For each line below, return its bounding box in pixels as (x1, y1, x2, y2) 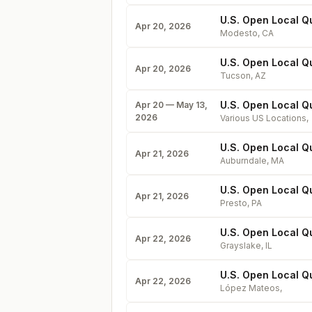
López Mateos (220, 283, 280, 293)
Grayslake (220, 240, 261, 251)
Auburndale (220, 155, 267, 166)
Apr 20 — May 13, (135, 99, 208, 110)
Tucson (220, 70, 251, 81)
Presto (220, 198, 247, 208)
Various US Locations (220, 113, 306, 123)
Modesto (220, 28, 258, 38)
